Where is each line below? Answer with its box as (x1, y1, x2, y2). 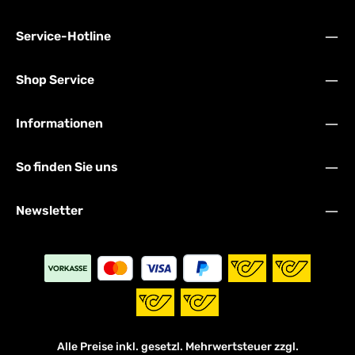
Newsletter (16, 203, 83, 218)
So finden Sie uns (16, 159, 118, 174)
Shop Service (16, 72, 94, 87)
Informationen (16, 116, 103, 131)
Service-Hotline (16, 29, 111, 44)
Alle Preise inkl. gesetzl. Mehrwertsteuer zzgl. (56, 340, 299, 353)
